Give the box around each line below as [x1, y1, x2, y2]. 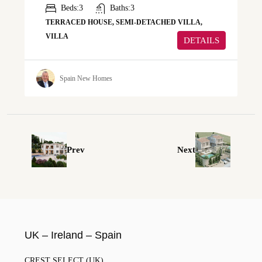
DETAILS [184, 36, 219, 46]
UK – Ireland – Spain [25, 229, 122, 242]
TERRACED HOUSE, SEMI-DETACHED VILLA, [46, 18, 202, 27]
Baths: [110, 4, 130, 13]
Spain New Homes [60, 74, 112, 82]
